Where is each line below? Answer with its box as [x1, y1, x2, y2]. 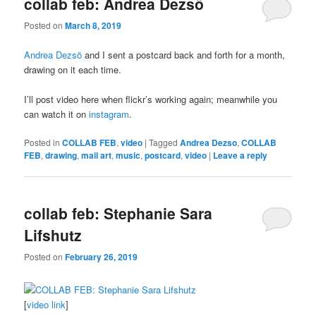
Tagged [149, 135, 178, 148]
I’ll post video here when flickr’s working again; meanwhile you [24, 92, 278, 106]
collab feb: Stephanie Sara [24, 202, 213, 224]
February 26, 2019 [65, 250, 138, 264]
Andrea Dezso [180, 135, 238, 149]
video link [27, 297, 66, 311]
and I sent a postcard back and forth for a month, [82, 47, 286, 61]
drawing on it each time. [24, 62, 122, 76]
